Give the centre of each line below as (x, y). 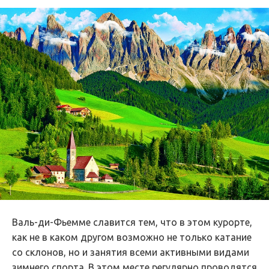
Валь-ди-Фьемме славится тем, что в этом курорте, (132, 222)
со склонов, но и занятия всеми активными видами (131, 252)
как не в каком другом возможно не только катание (132, 237)
